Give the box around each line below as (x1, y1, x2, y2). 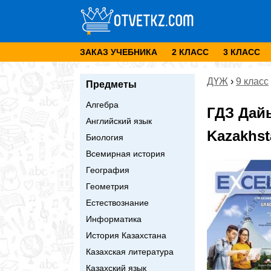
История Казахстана (86, 230, 166, 240)
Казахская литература (86, 246, 174, 256)
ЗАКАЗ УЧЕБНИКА (80, 47, 157, 57)
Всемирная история (86, 148, 165, 158)
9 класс (236, 76, 269, 87)
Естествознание (86, 197, 149, 207)
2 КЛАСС (172, 47, 209, 57)
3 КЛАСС (223, 47, 260, 57)
